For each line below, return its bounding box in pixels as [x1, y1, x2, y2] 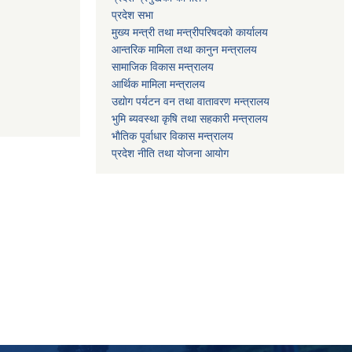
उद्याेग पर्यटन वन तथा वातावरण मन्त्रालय [112, 94, 269, 108]
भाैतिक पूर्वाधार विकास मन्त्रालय [112, 129, 233, 142]
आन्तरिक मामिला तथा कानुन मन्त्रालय [112, 42, 257, 56]
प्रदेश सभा [112, 8, 153, 21]
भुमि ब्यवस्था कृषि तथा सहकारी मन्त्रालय [112, 112, 268, 125]
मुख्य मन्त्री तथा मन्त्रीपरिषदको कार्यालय [112, 25, 268, 38]
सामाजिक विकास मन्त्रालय [112, 60, 214, 73]
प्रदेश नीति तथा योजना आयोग [112, 146, 229, 159]
